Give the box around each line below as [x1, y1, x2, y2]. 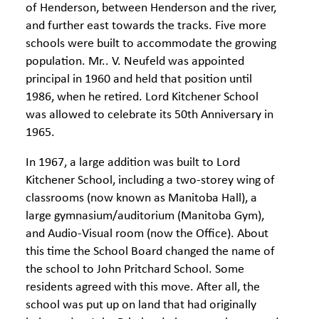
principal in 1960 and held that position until [26, 73, 252, 86]
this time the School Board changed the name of [26, 245, 275, 258]
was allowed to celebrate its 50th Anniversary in [26, 108, 273, 122]
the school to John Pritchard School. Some [26, 263, 244, 276]
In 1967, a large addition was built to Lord [26, 156, 240, 169]
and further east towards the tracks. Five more [26, 19, 266, 33]
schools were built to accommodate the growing [26, 37, 276, 51]
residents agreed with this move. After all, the [26, 281, 260, 294]
